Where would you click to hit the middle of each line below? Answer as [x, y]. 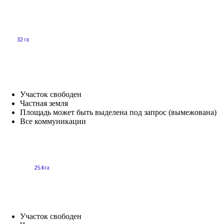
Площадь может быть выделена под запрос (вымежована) [118, 112]
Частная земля [44, 103]
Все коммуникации [53, 121]
